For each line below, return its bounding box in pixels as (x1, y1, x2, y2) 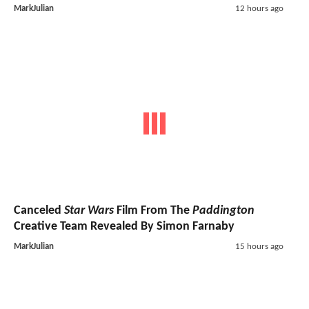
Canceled (14, 204, 64, 218)
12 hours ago (235, 3, 283, 13)
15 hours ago (235, 242, 283, 252)
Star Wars (64, 204, 114, 218)
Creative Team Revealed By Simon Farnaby (14, 220, 235, 234)
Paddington (192, 204, 255, 218)
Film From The (114, 204, 192, 218)
